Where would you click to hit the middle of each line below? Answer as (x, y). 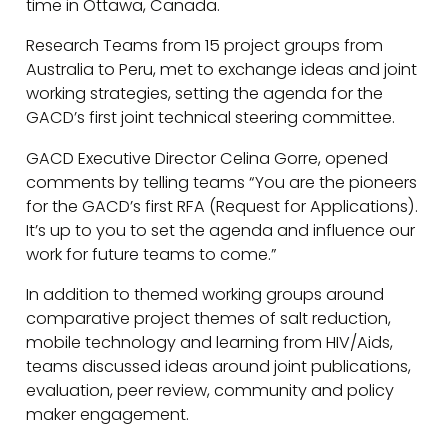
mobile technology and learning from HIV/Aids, (210, 343)
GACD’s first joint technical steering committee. (211, 118)
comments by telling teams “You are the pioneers (222, 182)
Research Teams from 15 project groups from (205, 46)
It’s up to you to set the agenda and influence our (221, 230)
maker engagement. (108, 415)
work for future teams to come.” (152, 254)
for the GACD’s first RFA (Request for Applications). (222, 206)
